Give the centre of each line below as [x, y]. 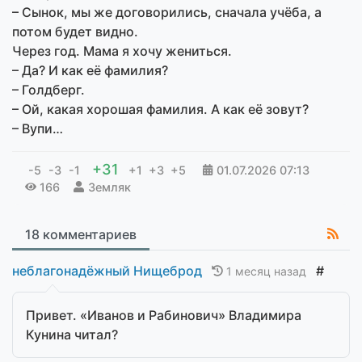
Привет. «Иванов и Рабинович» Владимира [164, 315]
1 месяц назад [268, 271]
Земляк [109, 187]
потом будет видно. [75, 31]
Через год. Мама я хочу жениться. [122, 51]
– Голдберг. [48, 89]
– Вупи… [38, 128]
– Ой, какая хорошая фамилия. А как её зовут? [160, 109]
